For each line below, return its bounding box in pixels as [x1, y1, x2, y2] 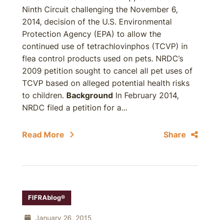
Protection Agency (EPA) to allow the [22, 29, 161, 39]
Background [66, 90, 113, 100]
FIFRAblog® [28, 194, 65, 201]
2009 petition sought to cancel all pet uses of [22, 66, 192, 76]
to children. [22, 90, 66, 100]
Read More [22, 130, 64, 139]
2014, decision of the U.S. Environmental [22, 17, 172, 27]
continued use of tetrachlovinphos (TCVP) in [22, 41, 188, 51]
